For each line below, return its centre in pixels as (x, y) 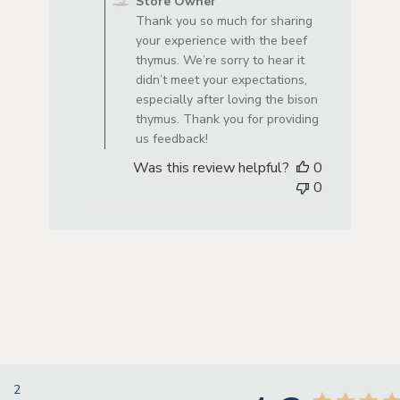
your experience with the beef (221, 40)
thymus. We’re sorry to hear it (220, 60)
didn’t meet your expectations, (221, 79)
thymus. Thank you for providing (227, 119)
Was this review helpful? (212, 167)
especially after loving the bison (226, 99)
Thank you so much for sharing (224, 21)
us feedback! (171, 138)
